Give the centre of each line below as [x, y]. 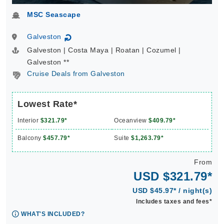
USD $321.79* [173, 176]
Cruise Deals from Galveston [76, 73]
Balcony [30, 138]
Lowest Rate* [47, 104]
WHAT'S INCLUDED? [53, 214]
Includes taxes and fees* [174, 201]
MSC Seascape [54, 14]
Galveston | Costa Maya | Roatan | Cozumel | [104, 50]
